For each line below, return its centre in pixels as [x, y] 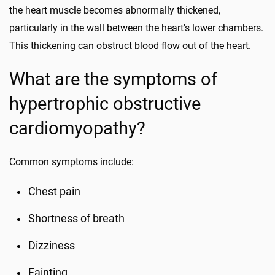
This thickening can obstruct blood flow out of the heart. [130, 46]
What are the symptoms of [113, 79]
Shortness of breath [77, 219]
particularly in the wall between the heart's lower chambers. [136, 28]
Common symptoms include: [72, 162]
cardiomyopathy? [77, 128]
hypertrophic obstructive [105, 104]
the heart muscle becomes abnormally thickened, [115, 10]
